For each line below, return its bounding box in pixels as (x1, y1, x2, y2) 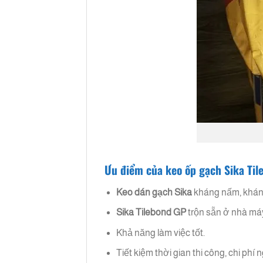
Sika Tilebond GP (116, 207, 187, 218)
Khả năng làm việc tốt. (116, 227, 205, 238)
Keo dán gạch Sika (116, 187, 193, 197)
